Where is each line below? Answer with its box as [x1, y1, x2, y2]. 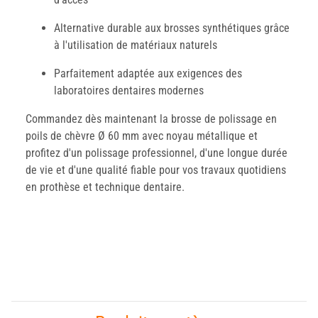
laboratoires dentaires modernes [54, 84, 204, 98]
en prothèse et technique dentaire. [26, 180, 185, 194]
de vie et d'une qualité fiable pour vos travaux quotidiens [26, 163, 286, 177]
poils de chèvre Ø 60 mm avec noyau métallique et [26, 129, 258, 143]
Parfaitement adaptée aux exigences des [54, 67, 242, 81]
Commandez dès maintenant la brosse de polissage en [26, 112, 277, 126]
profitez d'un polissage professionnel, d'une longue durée [26, 146, 287, 160]
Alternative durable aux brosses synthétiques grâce [54, 21, 290, 35]
